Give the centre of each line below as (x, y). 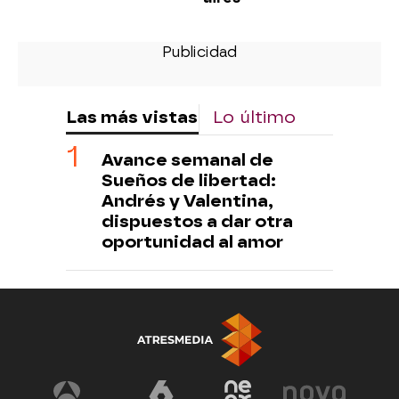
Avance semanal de (187, 160)
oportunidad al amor (192, 242)
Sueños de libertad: (189, 181)
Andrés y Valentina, (187, 201)
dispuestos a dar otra (197, 222)
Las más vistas (132, 118)
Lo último (254, 118)
